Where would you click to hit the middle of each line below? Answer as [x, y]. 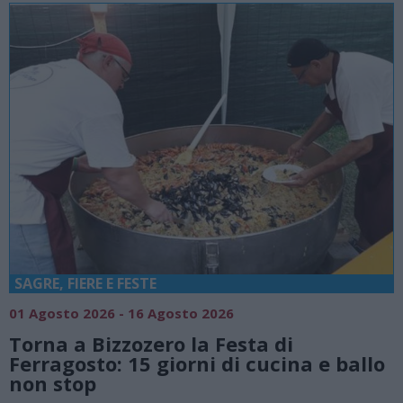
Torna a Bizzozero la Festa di [151, 344]
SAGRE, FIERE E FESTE [85, 284]
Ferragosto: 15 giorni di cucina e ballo [197, 364]
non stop [53, 384]
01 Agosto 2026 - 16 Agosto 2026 [121, 313]
